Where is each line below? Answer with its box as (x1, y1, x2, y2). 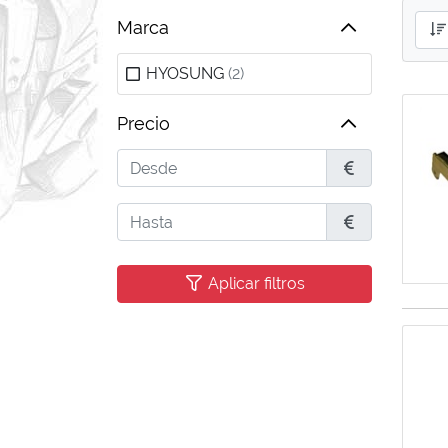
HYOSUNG (146, 64, 224, 83)
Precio (117, 113, 170, 134)
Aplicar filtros (204, 274, 305, 293)
